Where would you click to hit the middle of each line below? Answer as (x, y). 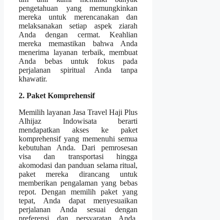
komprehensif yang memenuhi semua (78, 139)
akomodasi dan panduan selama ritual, (78, 165)
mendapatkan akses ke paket (78, 130)
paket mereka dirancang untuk (78, 174)
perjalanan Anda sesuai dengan (78, 210)
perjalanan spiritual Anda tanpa (78, 70)
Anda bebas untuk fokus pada (78, 61)
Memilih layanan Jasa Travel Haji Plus (78, 112)
